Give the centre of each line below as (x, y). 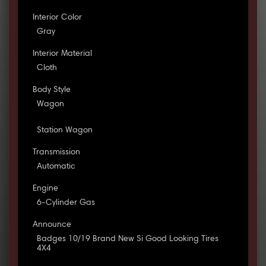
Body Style (51, 91)
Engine (45, 189)
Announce (52, 225)
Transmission (56, 153)
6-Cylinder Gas (66, 203)
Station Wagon (64, 131)
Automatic (56, 167)
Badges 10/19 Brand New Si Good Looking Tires (127, 240)
